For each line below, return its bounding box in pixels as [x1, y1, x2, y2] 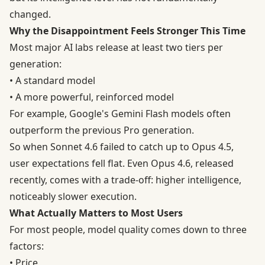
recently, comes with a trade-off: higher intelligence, [9, 173, 241, 187]
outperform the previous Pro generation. [9, 124, 194, 137]
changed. [9, 8, 51, 21]
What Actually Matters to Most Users [9, 206, 183, 220]
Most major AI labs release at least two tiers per [9, 41, 223, 54]
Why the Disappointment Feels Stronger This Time [9, 24, 245, 38]
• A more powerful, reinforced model [9, 91, 174, 104]
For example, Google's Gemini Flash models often [9, 107, 231, 121]
